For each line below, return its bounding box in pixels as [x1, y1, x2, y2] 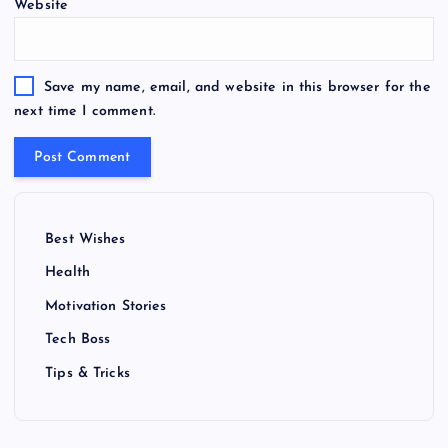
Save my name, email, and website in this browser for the [43, 79, 431, 95]
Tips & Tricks [45, 365, 130, 381]
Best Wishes [45, 231, 126, 247]
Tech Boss [45, 332, 111, 348]
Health [45, 265, 90, 281]
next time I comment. [14, 103, 155, 119]
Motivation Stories [45, 298, 167, 314]
